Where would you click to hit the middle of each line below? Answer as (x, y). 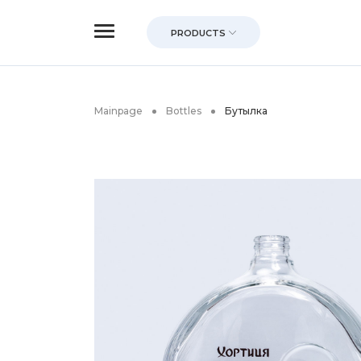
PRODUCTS (198, 33)
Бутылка (246, 111)
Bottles (184, 111)
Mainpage (118, 111)
